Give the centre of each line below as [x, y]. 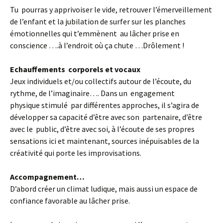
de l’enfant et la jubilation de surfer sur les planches [98, 21]
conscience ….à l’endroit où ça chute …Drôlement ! [97, 45]
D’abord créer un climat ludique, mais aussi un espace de [104, 189]
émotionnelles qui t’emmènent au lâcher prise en [95, 33]
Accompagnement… [47, 177]
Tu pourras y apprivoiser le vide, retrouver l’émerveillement [111, 9]
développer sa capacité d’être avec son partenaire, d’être [106, 117]
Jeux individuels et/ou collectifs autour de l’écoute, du [101, 81]
